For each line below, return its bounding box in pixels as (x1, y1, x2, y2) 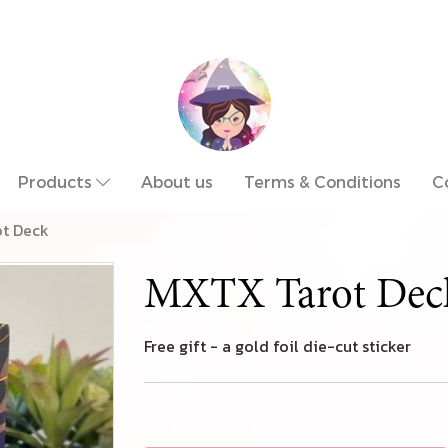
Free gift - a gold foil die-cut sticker (144, 334, 411, 358)
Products (18, 172, 96, 191)
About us (141, 172, 213, 191)
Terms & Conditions (244, 172, 401, 191)
